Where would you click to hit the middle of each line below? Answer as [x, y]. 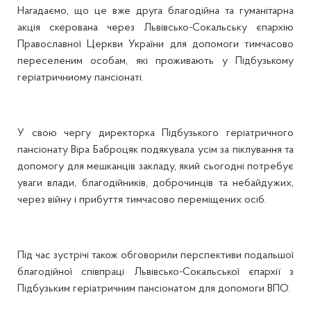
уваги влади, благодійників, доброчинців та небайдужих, [155, 183]
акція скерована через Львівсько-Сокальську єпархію [155, 28]
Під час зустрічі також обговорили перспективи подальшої [155, 255]
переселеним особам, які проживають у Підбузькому [155, 61]
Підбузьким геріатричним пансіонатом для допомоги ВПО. [154, 289]
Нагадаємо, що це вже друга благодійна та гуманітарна [155, 11]
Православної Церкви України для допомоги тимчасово [155, 44]
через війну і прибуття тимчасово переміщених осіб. [145, 200]
